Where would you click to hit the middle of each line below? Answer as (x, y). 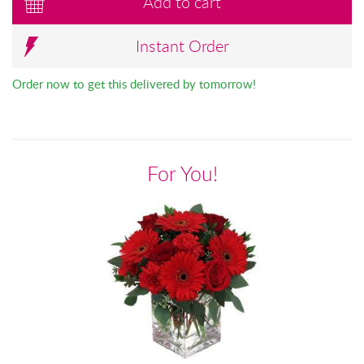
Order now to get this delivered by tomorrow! (134, 84)
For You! (182, 173)
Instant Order (182, 45)
